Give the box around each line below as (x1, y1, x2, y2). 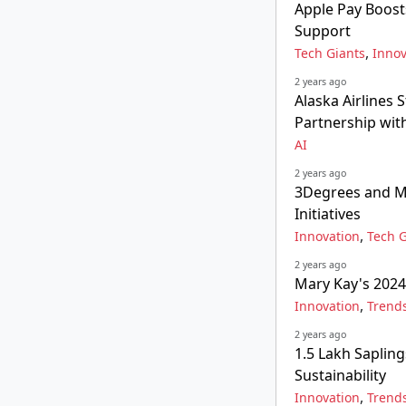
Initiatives (295, 204, 361, 224)
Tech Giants (295, 44, 365, 62)
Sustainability (295, 365, 386, 385)
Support (295, 21, 351, 41)
